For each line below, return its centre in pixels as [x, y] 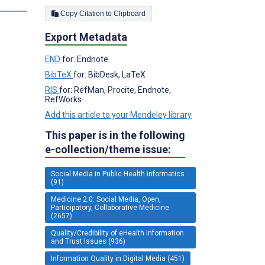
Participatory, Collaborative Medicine [110, 207]
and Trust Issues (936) [88, 241]
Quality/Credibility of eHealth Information [117, 233]
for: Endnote [85, 59]
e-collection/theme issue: [108, 149]
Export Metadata [86, 37]
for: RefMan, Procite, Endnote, [115, 90]
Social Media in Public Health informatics [118, 174]
